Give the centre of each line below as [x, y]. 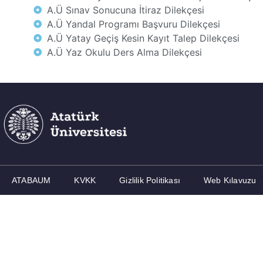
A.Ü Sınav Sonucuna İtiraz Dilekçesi [125, 10]
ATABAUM [31, 180]
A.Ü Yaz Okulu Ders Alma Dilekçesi [124, 52]
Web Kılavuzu [230, 180]
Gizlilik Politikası [150, 180]
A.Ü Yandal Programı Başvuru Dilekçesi [133, 24]
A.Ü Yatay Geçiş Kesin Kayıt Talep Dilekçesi [143, 38]
